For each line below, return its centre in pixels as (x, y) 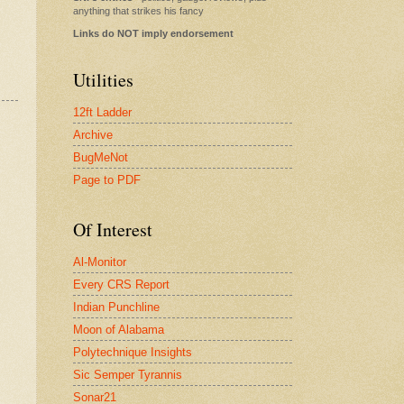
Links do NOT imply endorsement (153, 34)
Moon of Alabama (119, 329)
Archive (93, 134)
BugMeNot (101, 157)
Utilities (103, 80)
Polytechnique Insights (133, 352)
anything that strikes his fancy (138, 10)
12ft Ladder (102, 112)
